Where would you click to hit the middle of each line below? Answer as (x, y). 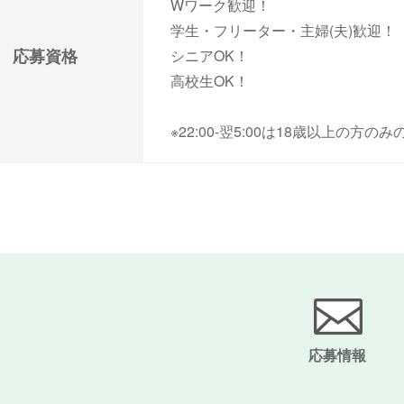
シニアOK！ (210, 55)
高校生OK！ (210, 81)
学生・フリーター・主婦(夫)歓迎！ (283, 30)
